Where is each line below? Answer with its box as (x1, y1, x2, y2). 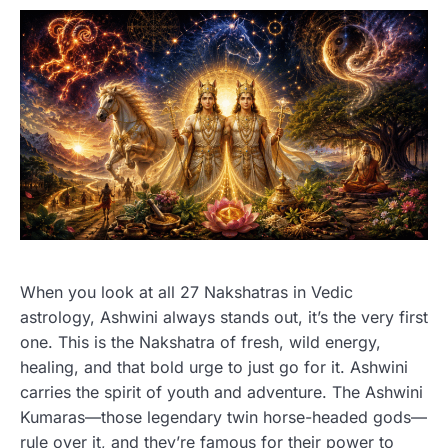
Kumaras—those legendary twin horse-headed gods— (20, 406, 427, 427)
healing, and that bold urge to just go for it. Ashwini (20, 356, 408, 377)
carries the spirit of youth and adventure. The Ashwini (20, 381, 423, 402)
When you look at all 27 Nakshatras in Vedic (20, 281, 353, 302)
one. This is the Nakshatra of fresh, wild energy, (20, 331, 381, 352)
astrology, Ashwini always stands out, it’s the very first (20, 306, 428, 327)
